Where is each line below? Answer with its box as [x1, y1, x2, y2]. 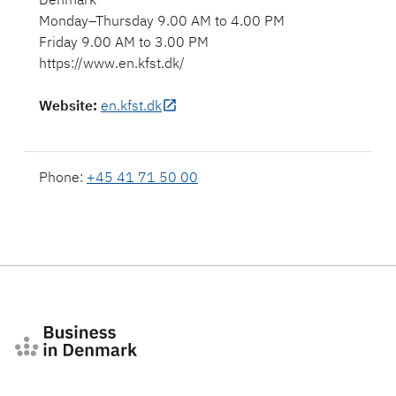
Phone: [39, 168, 87, 186]
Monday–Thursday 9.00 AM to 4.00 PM [39, 11, 285, 29]
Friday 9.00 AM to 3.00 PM [39, 33, 209, 50]
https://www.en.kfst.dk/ [39, 54, 185, 72]
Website [39, 96, 93, 114]
